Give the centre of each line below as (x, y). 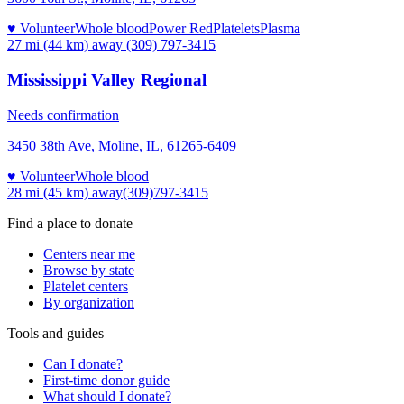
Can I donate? (83, 363)
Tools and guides (55, 333)
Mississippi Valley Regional (107, 79)
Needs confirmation (63, 115)
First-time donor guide (106, 380)
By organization (89, 302)
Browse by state (89, 270)
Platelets (236, 29)
